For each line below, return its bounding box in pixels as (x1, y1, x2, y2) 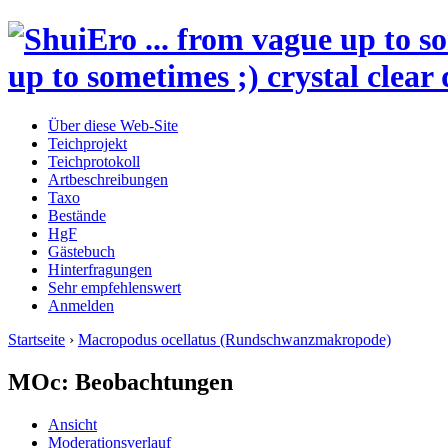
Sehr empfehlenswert (48, 278, 181, 296)
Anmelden (48, 296, 114, 314)
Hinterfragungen (48, 260, 152, 278)
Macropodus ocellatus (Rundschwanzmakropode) (78, 330, 391, 348)
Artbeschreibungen (48, 170, 168, 188)
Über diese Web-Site (48, 116, 178, 134)
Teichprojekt (48, 134, 127, 152)
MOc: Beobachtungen (8, 368, 233, 395)
